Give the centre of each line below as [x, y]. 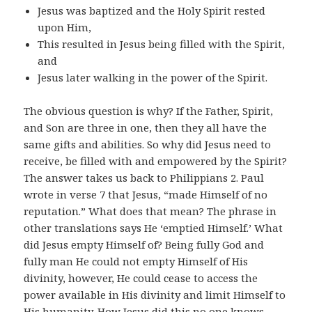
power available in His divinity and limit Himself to [155, 295]
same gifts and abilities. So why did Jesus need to [148, 145]
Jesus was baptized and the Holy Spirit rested [152, 11]
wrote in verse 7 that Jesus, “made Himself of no [146, 195]
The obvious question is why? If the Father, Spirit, [149, 111]
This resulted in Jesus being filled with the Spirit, [162, 44]
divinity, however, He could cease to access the [141, 278]
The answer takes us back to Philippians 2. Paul [144, 178]
